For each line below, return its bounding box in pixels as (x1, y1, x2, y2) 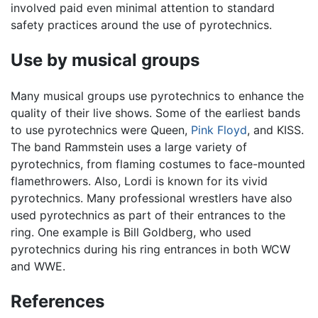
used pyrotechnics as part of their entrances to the (11, 208, 285, 223)
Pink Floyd (191, 123, 247, 138)
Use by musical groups (11, 50, 199, 71)
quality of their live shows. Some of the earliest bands (11, 106, 300, 121)
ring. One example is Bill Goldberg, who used (11, 225, 251, 240)
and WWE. (11, 259, 65, 274)
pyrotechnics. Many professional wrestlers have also (11, 191, 292, 206)
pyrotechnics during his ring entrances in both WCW (11, 242, 290, 257)
